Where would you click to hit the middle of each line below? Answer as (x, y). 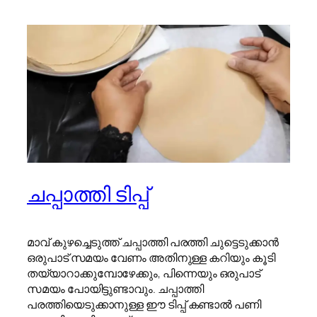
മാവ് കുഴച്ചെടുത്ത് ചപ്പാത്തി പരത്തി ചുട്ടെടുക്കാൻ (153, 242)
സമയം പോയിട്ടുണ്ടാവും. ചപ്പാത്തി (115, 289)
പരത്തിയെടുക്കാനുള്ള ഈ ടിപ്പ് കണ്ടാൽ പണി (144, 305)
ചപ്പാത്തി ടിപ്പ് (88, 195)
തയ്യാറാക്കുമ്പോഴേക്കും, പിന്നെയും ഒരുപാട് (144, 273)
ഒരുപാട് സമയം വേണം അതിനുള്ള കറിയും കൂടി (151, 258)
